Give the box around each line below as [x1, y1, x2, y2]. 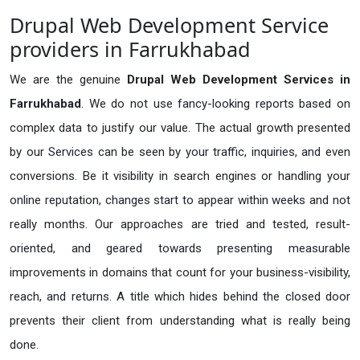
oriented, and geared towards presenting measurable [10, 241, 350, 256]
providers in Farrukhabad [10, 35, 251, 63]
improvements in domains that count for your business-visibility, [10, 265, 350, 280]
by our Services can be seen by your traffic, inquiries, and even [10, 145, 350, 160]
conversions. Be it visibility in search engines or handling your [10, 169, 350, 184]
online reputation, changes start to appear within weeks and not [10, 193, 350, 208]
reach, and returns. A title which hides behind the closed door [10, 289, 350, 305]
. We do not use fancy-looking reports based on [81, 96, 350, 112]
